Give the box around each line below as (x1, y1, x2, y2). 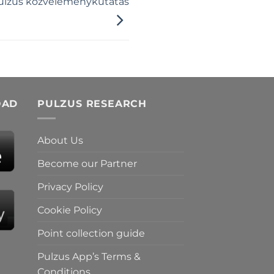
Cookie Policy (37, 204, 102, 217)
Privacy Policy (37, 181, 103, 193)
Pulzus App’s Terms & (37, 251, 141, 263)
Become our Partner (37, 158, 137, 170)
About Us (37, 135, 83, 147)
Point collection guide (37, 228, 145, 240)
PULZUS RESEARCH (37, 97, 147, 109)
